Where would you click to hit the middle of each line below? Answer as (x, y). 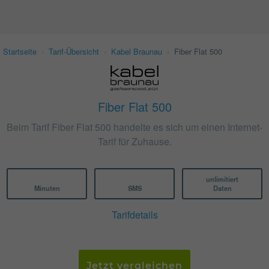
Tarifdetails (134, 215)
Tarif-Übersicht (74, 51)
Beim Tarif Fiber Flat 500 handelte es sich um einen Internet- (134, 127)
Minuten (47, 188)
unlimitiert (222, 179)
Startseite (20, 51)
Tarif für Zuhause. (134, 142)
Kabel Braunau (137, 51)
